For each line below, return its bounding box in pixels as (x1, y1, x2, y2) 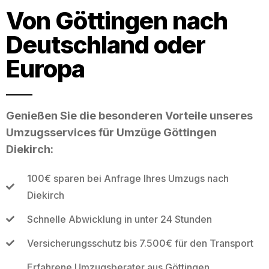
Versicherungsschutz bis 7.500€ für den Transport (26, 237, 253, 249)
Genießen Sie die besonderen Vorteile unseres (6, 109, 253, 122)
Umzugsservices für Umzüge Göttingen (6, 125, 217, 139)
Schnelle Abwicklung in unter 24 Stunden (26, 213, 212, 225)
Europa (6, 53, 85, 83)
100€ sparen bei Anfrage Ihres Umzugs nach (26, 172, 229, 184)
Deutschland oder (6, 29, 205, 59)
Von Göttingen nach (6, 5, 228, 35)
